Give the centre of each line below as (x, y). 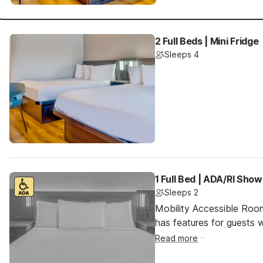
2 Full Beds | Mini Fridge (207, 41)
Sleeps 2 (181, 192)
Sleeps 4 (182, 54)
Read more (176, 238)
